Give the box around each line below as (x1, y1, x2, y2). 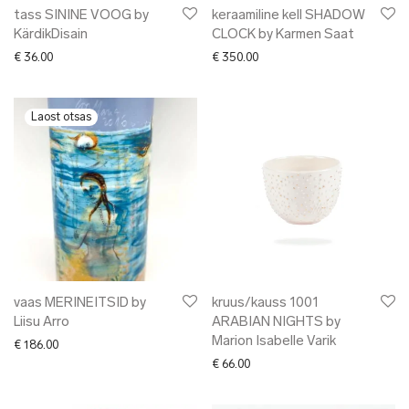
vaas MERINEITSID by (14, 297, 146, 311)
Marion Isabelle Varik (212, 335, 336, 350)
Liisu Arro (14, 316, 69, 330)
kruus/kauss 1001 (212, 297, 319, 311)
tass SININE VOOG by (14, 9, 149, 24)
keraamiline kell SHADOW (212, 9, 365, 24)
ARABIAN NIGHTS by (212, 316, 341, 330)
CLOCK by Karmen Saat (212, 28, 354, 43)
